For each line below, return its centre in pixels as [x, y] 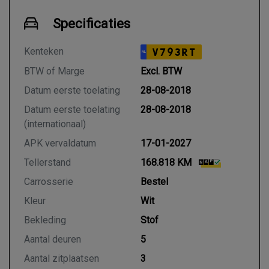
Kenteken [44, 51]
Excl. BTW [161, 71]
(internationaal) [55, 124]
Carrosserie [49, 182]
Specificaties [92, 24]
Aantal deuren [53, 239]
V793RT [174, 52]
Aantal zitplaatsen [62, 258]
